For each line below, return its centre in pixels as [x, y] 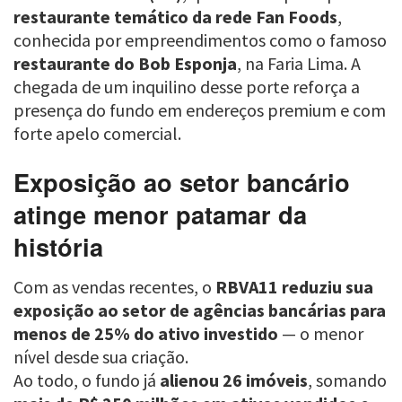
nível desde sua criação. [101, 356]
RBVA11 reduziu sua [294, 286]
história [58, 246]
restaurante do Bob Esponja [125, 64]
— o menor [321, 333]
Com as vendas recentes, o [114, 286]
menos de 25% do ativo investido [146, 333]
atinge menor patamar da [160, 214]
